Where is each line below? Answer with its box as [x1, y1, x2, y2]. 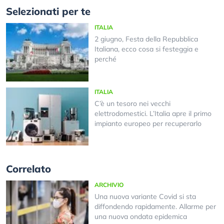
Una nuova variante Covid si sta [94, 192, 196, 201]
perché [94, 54, 116, 64]
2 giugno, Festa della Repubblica [94, 34, 198, 44]
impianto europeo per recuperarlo [94, 118, 201, 128]
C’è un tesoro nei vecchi [94, 98, 170, 108]
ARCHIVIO [94, 181, 123, 189]
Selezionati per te [6, 5, 90, 18]
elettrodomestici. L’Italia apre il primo [94, 108, 211, 118]
